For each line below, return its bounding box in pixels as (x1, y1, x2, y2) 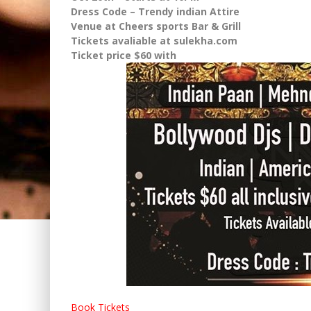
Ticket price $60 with (71, 48, 176, 62)
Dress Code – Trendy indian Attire (71, 4, 239, 18)
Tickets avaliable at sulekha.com (71, 33, 237, 47)
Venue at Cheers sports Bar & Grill (71, 19, 241, 33)
